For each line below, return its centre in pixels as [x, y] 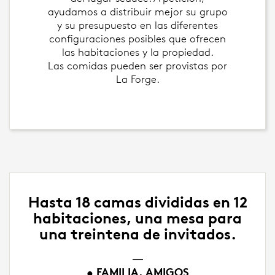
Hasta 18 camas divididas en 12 [137, 202]
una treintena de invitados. [137, 234]
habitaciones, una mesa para [137, 218]
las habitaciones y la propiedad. [137, 52]
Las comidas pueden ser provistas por [137, 66]
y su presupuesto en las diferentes [137, 25]
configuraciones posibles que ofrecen [137, 39]
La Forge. [137, 79]
